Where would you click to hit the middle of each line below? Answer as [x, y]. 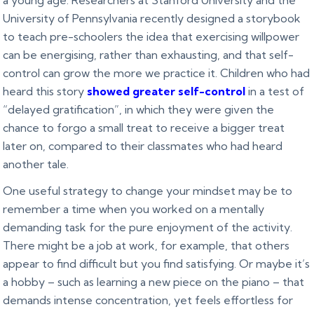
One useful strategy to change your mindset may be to [148, 191]
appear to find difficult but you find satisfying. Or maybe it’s [157, 264]
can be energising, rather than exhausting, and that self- [149, 55]
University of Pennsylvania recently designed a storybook [152, 19]
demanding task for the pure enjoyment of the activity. [148, 227]
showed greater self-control [166, 91]
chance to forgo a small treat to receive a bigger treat [144, 128]
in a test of [275, 91]
